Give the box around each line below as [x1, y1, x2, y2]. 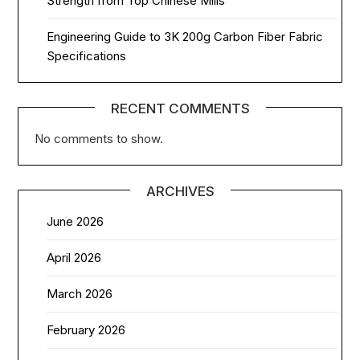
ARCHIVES [145, 182, 215, 199]
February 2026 [47, 321, 126, 337]
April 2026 [47, 249, 102, 265]
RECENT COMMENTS [110, 100, 250, 117]
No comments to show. [35, 130, 164, 146]
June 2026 [47, 213, 104, 229]
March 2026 [47, 285, 113, 301]
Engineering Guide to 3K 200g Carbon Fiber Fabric [47, 28, 324, 44]
